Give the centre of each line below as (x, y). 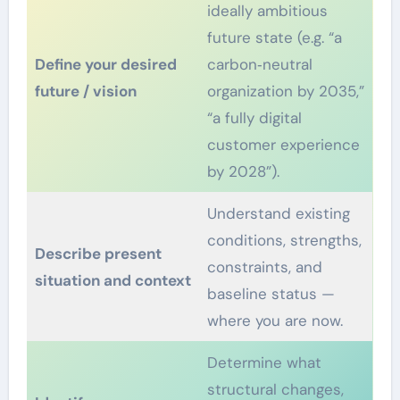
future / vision (86, 91)
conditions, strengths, (285, 240)
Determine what (265, 362)
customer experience (284, 144)
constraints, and (265, 267)
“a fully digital (255, 117)
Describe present (99, 253)
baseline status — (271, 293)
